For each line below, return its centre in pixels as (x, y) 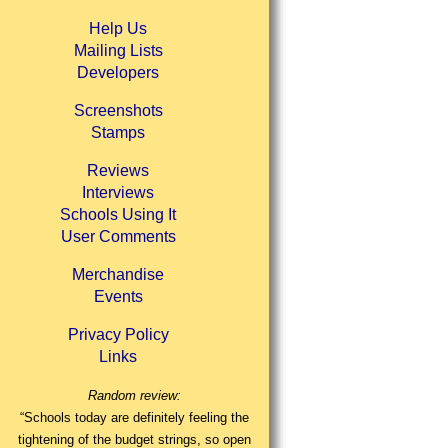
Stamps (118, 133)
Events (118, 297)
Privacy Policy (118, 335)
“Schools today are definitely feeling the (134, 418)
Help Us (118, 29)
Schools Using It (118, 215)
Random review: (134, 396)
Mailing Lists (118, 51)
